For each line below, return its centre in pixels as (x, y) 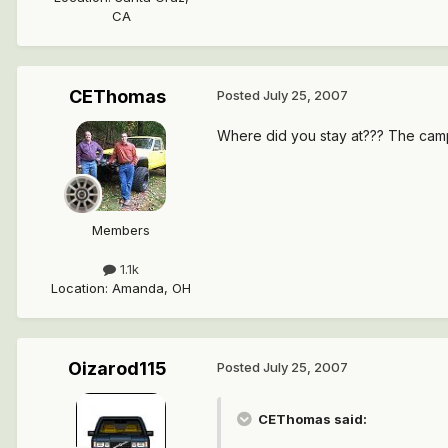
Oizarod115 (117, 368)
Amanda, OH (151, 287)
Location (78, 287)
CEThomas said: (311, 418)
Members (121, 229)
